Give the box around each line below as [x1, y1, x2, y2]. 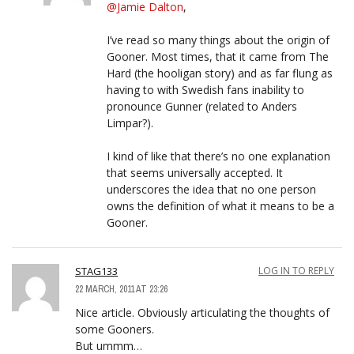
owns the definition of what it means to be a [107, 198, 334, 213]
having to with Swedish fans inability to [107, 81, 304, 97]
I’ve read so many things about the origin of [107, 32, 330, 47]
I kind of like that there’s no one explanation [107, 148, 330, 164]
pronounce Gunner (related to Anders [107, 98, 297, 114]
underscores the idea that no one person [107, 181, 316, 197]
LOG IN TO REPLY [258, 263, 334, 277]
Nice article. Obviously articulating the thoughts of [75, 304, 330, 320]
